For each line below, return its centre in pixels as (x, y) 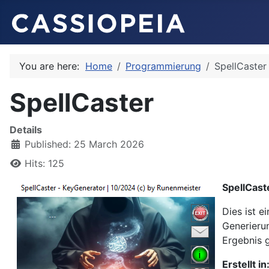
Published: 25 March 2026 (84, 144)
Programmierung (163, 66)
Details (26, 130)
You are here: (52, 66)
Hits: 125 (44, 163)
